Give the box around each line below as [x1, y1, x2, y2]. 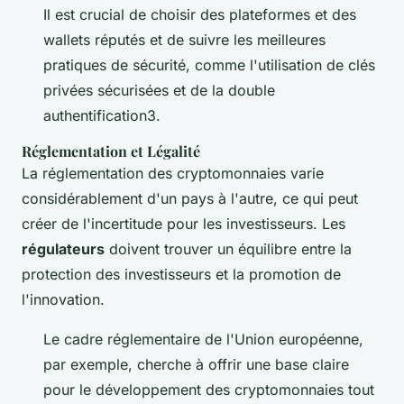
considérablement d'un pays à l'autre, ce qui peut [22, 188, 358, 207]
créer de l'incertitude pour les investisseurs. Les [22, 214, 345, 233]
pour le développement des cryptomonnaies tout [43, 380, 374, 399]
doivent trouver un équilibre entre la [105, 239, 352, 258]
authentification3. [43, 106, 161, 124]
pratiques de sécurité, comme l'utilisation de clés [43, 55, 375, 74]
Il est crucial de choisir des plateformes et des [43, 5, 356, 23]
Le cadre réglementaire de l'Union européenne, [43, 329, 363, 348]
